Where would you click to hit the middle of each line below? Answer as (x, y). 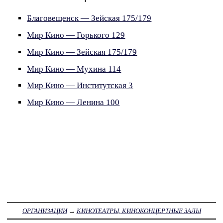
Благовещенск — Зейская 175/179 (89, 18)
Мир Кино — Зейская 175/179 (82, 52)
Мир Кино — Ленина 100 (73, 103)
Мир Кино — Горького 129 (76, 35)
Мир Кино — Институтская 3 (80, 86)
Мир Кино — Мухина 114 (74, 69)
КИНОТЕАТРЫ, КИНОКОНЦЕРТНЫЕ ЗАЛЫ (139, 211)
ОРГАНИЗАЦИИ (45, 211)
